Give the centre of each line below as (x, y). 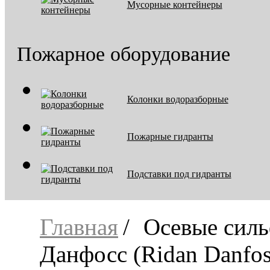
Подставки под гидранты (179, 174)
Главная (79, 227)
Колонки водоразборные (177, 99)
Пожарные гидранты (170, 136)
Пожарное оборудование (124, 54)
